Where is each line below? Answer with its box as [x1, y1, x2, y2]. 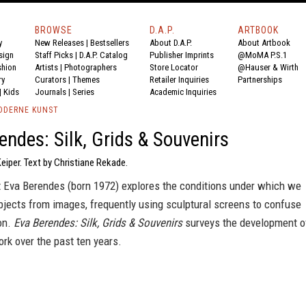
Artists [35, 62, 58, 72]
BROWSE [35, 25, 72, 36]
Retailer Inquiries [150, 74, 209, 85]
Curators [35, 74, 66, 85]
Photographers [64, 62, 117, 72]
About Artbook [238, 38, 290, 48]
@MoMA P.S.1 [238, 50, 287, 60]
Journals [35, 87, 66, 97]
